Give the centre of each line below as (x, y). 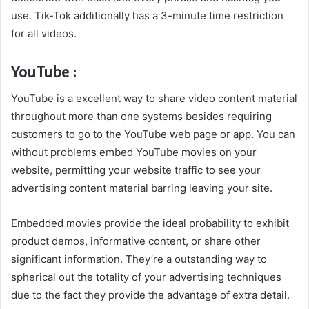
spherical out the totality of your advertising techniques (146, 277)
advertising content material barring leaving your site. (142, 188)
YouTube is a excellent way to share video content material (154, 98)
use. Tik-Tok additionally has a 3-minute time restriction (147, 15)
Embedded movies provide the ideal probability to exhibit (150, 223)
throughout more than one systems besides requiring (141, 116)
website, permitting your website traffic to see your (136, 170)
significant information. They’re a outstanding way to (139, 259)
